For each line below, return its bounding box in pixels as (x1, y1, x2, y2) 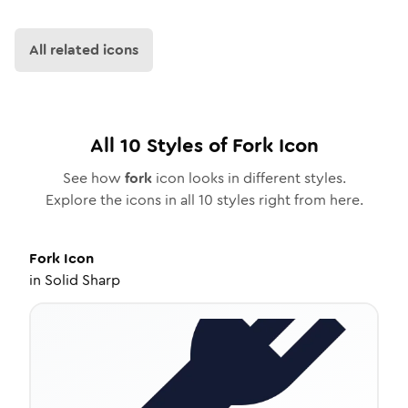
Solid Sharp (45, 270, 120, 291)
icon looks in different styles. (151, 168, 346, 189)
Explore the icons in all (45, 189, 199, 210)
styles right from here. (212, 189, 363, 210)
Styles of (140, 131, 232, 159)
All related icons (29, 39, 138, 60)
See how (62, 168, 125, 189)
